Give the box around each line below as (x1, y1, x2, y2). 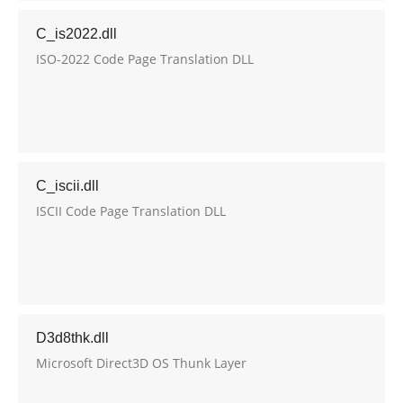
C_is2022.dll (36, 26, 117, 41)
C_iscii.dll (36, 178, 99, 193)
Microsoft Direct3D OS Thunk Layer (36, 354, 246, 372)
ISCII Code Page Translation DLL (36, 202, 226, 219)
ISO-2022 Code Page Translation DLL (36, 50, 254, 67)
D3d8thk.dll (36, 330, 109, 345)
